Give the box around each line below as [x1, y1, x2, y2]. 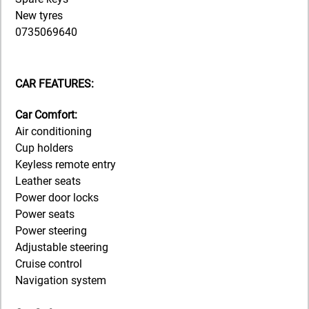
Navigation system [15, 273, 106, 287]
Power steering [15, 223, 87, 237]
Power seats [15, 207, 74, 221]
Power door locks [15, 190, 99, 204]
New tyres [15, 9, 63, 23]
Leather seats [15, 174, 81, 188]
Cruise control [15, 257, 82, 270]
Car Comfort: [15, 108, 77, 121]
